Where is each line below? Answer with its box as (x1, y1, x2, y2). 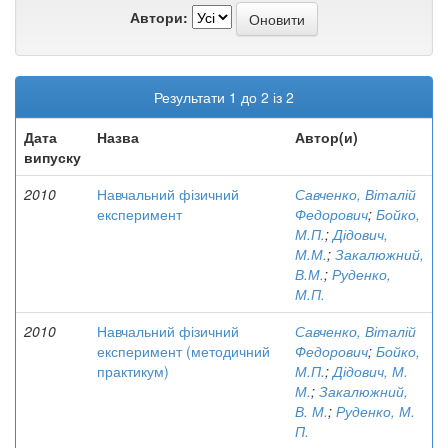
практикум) (97, 361, 169, 381)
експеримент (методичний (97, 341, 270, 361)
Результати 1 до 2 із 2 (154, 87, 294, 107)
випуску (24, 147, 81, 167)
